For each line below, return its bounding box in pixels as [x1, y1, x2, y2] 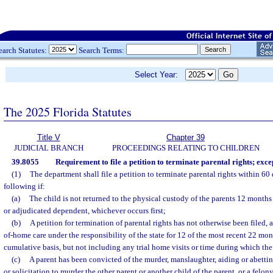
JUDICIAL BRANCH [13, 143, 83, 152]
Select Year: [135, 70, 185, 79]
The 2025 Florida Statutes [4, 103, 132, 120]
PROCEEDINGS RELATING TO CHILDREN [112, 143, 260, 152]
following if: [4, 182, 45, 191]
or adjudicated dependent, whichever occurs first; [4, 206, 166, 215]
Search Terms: [77, 45, 126, 55]
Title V [37, 133, 60, 142]
